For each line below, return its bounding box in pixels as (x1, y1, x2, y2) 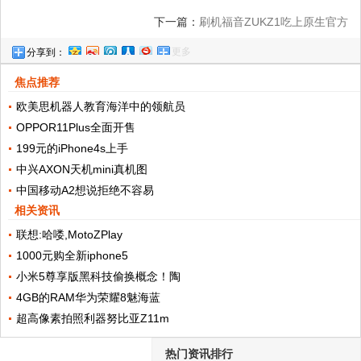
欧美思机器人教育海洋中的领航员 (15, 99, 185, 113)
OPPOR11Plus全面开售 (15, 120, 135, 134)
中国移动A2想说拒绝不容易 (15, 183, 154, 197)
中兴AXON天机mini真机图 (15, 162, 147, 176)
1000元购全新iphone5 (15, 248, 128, 262)
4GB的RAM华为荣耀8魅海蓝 (15, 290, 160, 304)
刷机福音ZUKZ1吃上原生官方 (199, 15, 348, 28)
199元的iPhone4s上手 (15, 141, 128, 155)
